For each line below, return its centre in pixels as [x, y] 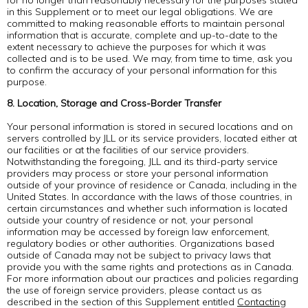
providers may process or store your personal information [137, 173]
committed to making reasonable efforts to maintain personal [146, 23]
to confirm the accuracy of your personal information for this [142, 70]
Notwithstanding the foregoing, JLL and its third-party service [142, 162]
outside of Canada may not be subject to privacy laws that [139, 255]
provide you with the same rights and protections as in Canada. [150, 267]
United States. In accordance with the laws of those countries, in [150, 197]
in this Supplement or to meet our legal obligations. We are [140, 12]
